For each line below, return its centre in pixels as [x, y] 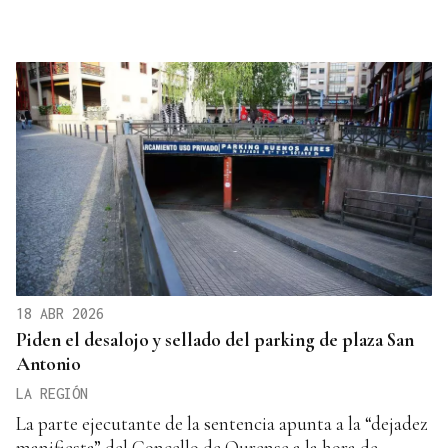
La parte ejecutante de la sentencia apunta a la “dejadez [222, 423]
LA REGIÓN [52, 393]
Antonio [48, 363]
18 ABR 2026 [60, 313]
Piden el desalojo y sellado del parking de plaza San [215, 339]
